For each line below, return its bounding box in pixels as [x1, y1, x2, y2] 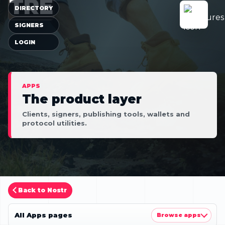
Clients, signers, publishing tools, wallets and [22, 109, 190, 118]
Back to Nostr [18, 186, 67, 194]
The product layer [22, 91, 142, 106]
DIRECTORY [15, 4, 53, 12]
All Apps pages [15, 211, 72, 219]
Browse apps [157, 211, 201, 218]
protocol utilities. [22, 119, 87, 127]
